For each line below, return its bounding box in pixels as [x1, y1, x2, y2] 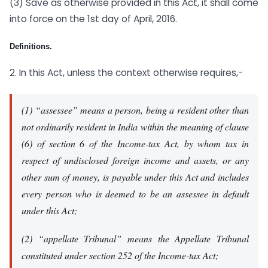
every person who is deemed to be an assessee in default [22, 187, 249, 200]
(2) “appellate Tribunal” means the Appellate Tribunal [22, 232, 249, 245]
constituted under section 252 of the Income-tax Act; [22, 248, 218, 261]
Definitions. [10, 42, 52, 51]
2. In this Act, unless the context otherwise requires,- [10, 66, 243, 79]
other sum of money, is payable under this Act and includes [22, 170, 249, 184]
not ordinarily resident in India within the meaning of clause [22, 120, 249, 133]
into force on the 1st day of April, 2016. [10, 13, 177, 26]
